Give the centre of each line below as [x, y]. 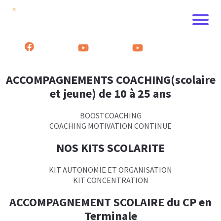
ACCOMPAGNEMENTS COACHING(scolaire [110, 80]
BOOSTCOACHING [110, 115]
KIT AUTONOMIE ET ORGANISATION [110, 170]
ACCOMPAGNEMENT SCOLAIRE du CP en [110, 202]
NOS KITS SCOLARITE [110, 148]
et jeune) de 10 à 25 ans [110, 93]
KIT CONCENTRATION [110, 180]
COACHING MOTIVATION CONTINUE [110, 126]
